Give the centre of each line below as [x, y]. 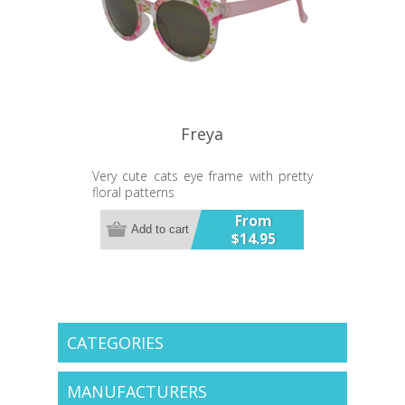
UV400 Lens [128, 208]
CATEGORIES [115, 342]
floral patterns [133, 192]
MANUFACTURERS [137, 391]
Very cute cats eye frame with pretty [202, 175]
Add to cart [160, 230]
